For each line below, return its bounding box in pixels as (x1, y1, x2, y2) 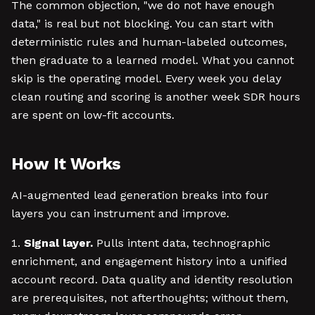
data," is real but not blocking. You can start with (11, 17, 274, 30)
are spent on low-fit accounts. (11, 108, 174, 122)
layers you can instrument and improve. (11, 207, 229, 220)
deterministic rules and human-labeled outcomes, (11, 35, 287, 49)
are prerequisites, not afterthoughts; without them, (11, 291, 288, 304)
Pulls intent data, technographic (93, 236, 271, 250)
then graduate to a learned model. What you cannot (11, 53, 294, 67)
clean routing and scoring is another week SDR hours (11, 90, 300, 103)
